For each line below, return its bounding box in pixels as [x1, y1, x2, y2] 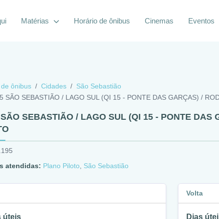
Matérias [21, 17, 51, 25]
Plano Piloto [43, 162, 80, 170]
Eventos [188, 17, 215, 25]
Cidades [41, 82, 66, 90]
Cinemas [144, 17, 174, 25]
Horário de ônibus [73, 17, 130, 25]
